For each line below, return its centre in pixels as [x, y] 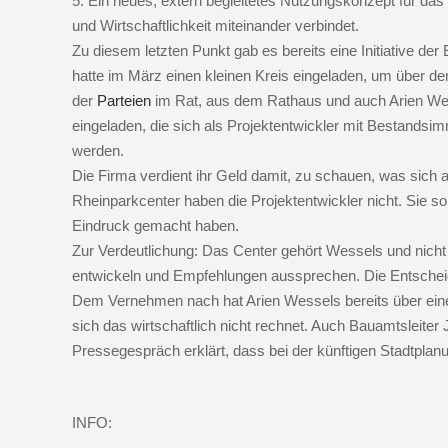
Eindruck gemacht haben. [155, 225]
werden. [98, 150]
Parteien [124, 100]
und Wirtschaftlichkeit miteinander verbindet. [215, 25]
